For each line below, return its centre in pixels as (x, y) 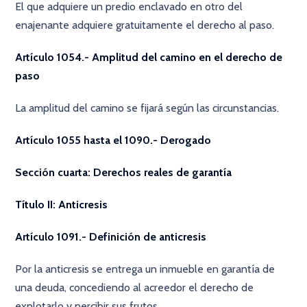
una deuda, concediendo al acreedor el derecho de (135, 287)
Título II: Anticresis (62, 205)
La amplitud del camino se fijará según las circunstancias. (147, 108)
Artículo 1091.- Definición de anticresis (111, 237)
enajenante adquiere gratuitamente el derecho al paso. (145, 25)
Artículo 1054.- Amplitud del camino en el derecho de (149, 57)
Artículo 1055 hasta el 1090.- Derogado (113, 140)
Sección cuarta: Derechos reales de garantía (124, 172)
